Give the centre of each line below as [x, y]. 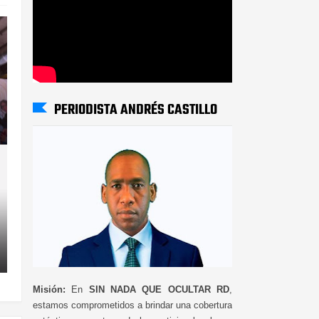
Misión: [49, 289]
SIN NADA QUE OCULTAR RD [159, 289]
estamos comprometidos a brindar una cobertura [132, 305]
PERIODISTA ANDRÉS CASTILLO [136, 110]
